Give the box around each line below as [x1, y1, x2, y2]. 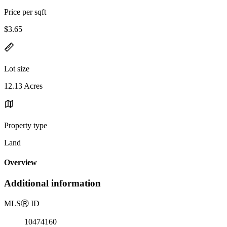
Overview [4, 158, 37, 167]
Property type [4, 121, 47, 130]
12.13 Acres [4, 81, 43, 90]
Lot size [4, 64, 29, 73]
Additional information [4, 178, 101, 189]
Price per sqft [4, 7, 46, 16]
